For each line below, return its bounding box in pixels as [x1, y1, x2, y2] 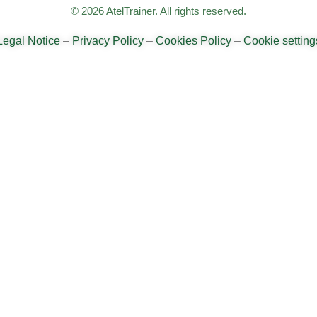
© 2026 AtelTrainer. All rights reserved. [71, 5, 246, 18]
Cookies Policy [155, 34, 231, 47]
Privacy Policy [71, 34, 144, 47]
